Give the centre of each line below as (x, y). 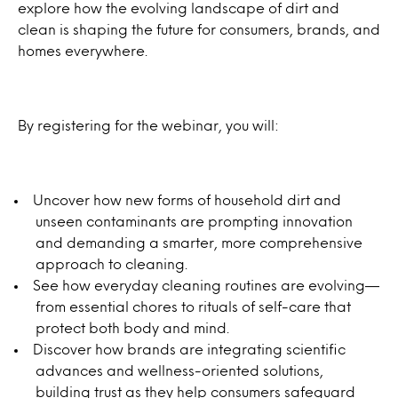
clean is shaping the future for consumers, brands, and (199, 29)
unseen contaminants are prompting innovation (194, 221)
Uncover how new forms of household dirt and (187, 199)
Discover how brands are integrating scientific (189, 349)
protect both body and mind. (132, 327)
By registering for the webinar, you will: (148, 125)
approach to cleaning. (111, 263)
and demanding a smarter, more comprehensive (199, 242)
